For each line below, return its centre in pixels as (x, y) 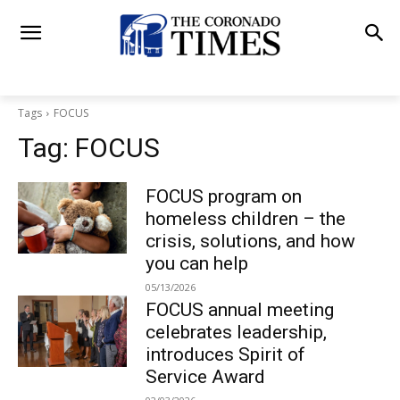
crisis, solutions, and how (250, 242)
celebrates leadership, (236, 333)
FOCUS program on (223, 197)
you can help (196, 264)
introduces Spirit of (225, 355)
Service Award (205, 377)
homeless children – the (245, 219)
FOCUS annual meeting (239, 310)
